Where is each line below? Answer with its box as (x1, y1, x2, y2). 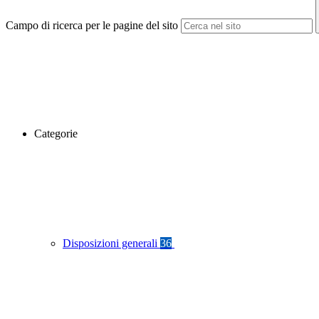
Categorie (34, 127, 78, 140)
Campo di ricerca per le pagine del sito (6, 19, 178, 32)
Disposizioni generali (63, 237, 160, 250)
